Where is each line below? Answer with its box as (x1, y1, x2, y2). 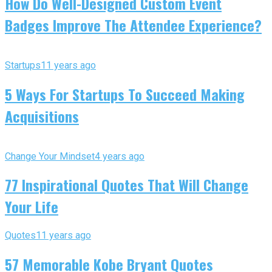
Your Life (5, 195, 58, 218)
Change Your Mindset (5, 150, 95, 162)
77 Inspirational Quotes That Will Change (5, 174, 248, 196)
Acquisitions (5, 104, 79, 127)
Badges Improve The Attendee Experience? (5, 13, 262, 36)
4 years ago (95, 150, 144, 162)
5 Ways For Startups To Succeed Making (5, 83, 245, 105)
